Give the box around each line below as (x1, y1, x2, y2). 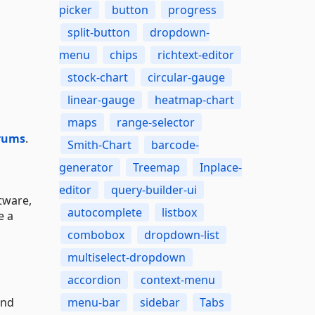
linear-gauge (67, 92, 135, 108)
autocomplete (67, 205, 142, 220)
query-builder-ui (110, 182, 197, 198)
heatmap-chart (154, 92, 234, 108)
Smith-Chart (67, 137, 131, 153)
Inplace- (199, 160, 242, 175)
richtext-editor (157, 47, 234, 63)
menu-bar (67, 295, 120, 310)
